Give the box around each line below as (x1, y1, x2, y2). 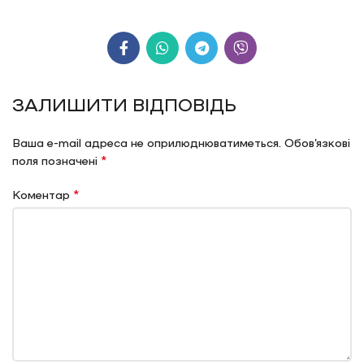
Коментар (12, 187, 73, 201)
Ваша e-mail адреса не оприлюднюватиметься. (12, 135, 281, 149)
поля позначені (12, 153, 101, 167)
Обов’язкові (284, 135, 350, 149)
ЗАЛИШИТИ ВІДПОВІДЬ (12, 93, 236, 115)
